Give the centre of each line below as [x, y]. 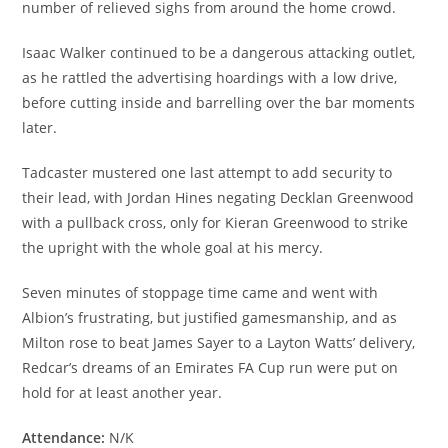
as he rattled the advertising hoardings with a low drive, [210, 77]
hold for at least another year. [122, 392]
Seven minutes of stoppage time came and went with [200, 292]
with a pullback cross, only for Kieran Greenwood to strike [215, 222]
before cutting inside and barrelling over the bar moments [219, 102]
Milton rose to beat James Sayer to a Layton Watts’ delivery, [219, 342]
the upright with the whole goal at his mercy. [173, 247]
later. [40, 127]
